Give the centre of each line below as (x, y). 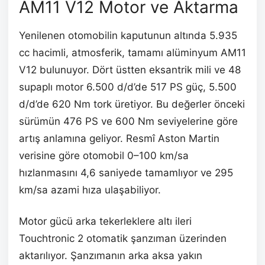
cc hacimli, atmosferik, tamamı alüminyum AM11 (132, 53)
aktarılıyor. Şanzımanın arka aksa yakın (111, 256)
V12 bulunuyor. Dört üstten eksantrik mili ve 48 (130, 70)
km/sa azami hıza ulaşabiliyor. (90, 190)
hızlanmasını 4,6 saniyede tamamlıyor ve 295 (126, 173)
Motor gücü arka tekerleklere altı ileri (105, 222)
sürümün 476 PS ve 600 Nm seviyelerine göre (128, 122)
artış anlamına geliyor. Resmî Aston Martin (119, 139)
